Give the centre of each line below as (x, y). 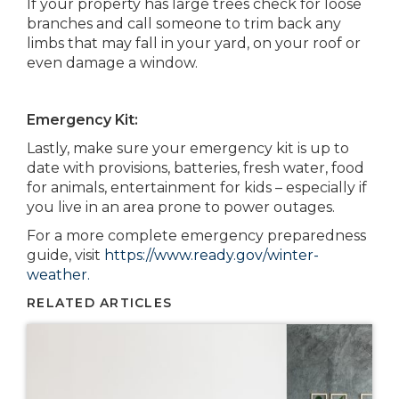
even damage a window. (112, 63)
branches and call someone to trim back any (184, 24)
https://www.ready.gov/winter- (212, 255)
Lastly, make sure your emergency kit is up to (188, 148)
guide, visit (65, 255)
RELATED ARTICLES (100, 303)
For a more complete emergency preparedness (196, 236)
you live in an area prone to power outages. (181, 207)
